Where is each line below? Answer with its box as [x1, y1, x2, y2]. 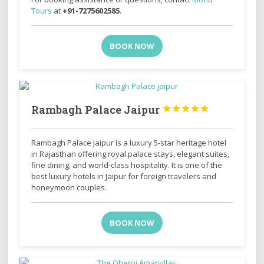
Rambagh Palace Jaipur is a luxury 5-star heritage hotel [31, 137, 227, 148]
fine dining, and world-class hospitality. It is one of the [31, 159, 223, 170]
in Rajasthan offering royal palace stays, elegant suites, [31, 148, 230, 159]
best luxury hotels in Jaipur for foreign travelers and [31, 170, 217, 181]
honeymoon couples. [31, 181, 107, 193]
